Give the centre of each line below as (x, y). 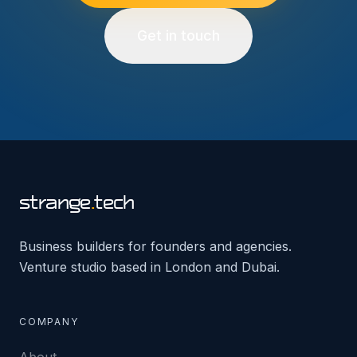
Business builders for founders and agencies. (155, 246)
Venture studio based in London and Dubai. (149, 267)
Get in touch (178, 35)
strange (55, 204)
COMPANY (49, 322)
